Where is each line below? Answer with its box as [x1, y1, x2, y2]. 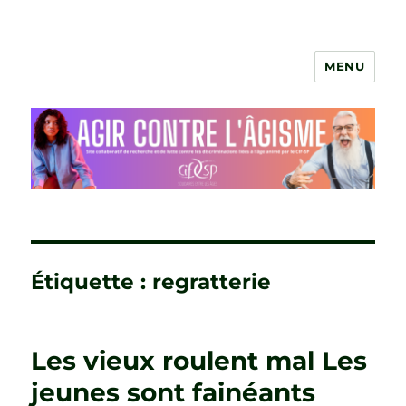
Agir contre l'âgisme [31, 66, 254, 92]
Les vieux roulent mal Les [31, 344, 368, 376]
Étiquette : [31, 268, 153, 295]
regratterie [152, 268, 272, 295]
